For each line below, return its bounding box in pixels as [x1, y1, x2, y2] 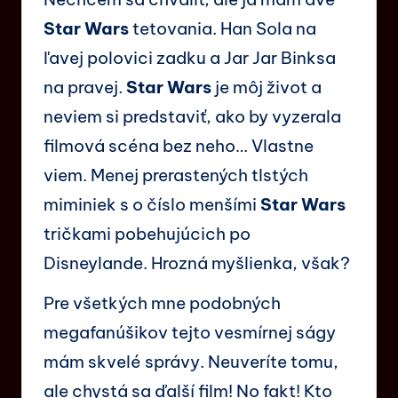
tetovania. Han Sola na [129, 17, 316, 39]
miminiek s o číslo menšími [44, 193, 260, 215]
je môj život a [211, 76, 322, 98]
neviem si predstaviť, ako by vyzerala [44, 105, 341, 127]
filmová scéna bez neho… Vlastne [44, 134, 314, 156]
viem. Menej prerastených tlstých [44, 163, 308, 186]
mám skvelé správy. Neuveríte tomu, [44, 350, 338, 372]
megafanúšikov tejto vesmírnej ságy [44, 321, 336, 343]
